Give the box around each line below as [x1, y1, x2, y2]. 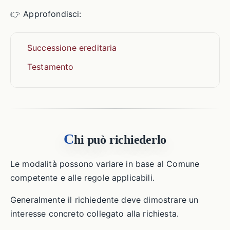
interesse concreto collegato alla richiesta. [10, 208, 179, 219]
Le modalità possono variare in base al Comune [10, 159, 200, 169]
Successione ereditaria [27, 43, 117, 53]
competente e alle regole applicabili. [10, 172, 155, 183]
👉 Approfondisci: [10, 9, 82, 19]
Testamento [27, 62, 74, 72]
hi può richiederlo [74, 133, 167, 146]
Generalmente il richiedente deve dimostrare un [10, 195, 199, 205]
